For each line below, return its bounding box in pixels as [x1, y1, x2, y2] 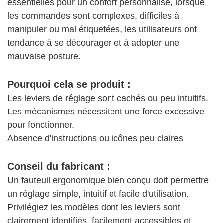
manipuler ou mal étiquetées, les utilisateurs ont [7, 24, 197, 35]
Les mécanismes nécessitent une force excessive [7, 107, 204, 117]
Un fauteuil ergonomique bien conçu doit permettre [7, 175, 209, 186]
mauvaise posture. [7, 51, 81, 62]
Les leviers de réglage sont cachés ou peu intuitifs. [7, 93, 208, 104]
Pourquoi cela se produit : [7, 79, 131, 90]
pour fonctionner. [7, 120, 74, 130]
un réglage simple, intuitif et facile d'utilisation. [7, 189, 189, 199]
